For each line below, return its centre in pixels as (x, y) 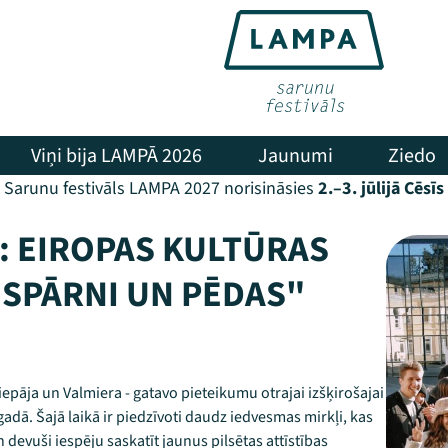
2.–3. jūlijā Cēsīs (379, 188)
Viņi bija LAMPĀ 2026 (117, 155)
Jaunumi (295, 155)
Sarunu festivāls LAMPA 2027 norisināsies (159, 188)
